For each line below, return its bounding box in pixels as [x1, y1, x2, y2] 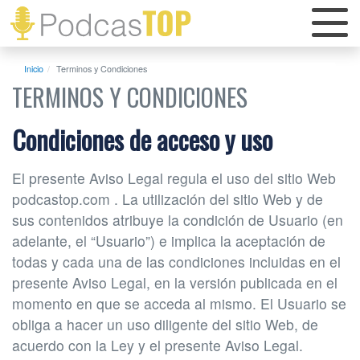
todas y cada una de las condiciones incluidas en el [12, 251, 341, 272]
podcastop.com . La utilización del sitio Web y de [12, 188, 323, 209]
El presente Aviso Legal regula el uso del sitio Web [12, 167, 336, 188]
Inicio [24, 62, 43, 75]
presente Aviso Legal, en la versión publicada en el [12, 272, 337, 292]
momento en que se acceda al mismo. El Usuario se [12, 292, 346, 313]
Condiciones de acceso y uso [12, 120, 272, 158]
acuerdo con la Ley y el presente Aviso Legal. [12, 334, 303, 355]
